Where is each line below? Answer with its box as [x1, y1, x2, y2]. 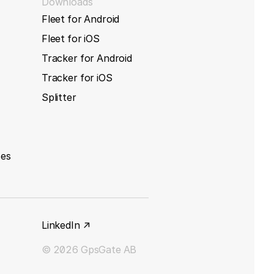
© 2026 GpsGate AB [41, 243, 137, 256]
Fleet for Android [41, 12, 120, 25]
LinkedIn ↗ [41, 218, 91, 231]
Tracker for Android [41, 51, 132, 64]
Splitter [41, 91, 76, 103]
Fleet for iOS [41, 32, 100, 45]
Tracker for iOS [41, 71, 113, 84]
